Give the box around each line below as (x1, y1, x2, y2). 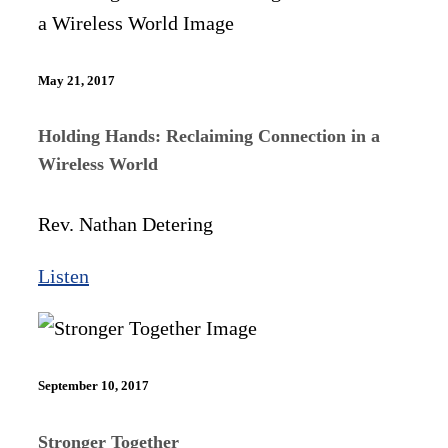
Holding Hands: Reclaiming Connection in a (38, 126, 380, 147)
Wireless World (38, 154, 158, 175)
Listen (38, 265, 89, 288)
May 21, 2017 (38, 72, 115, 88)
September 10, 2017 (38, 378, 149, 394)
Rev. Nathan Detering (38, 213, 213, 236)
